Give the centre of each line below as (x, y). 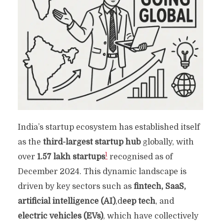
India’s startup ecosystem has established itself (109, 128)
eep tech (139, 202)
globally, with (167, 142)
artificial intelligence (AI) (66, 202)
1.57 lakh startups (71, 157)
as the (30, 142)
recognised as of (140, 157)
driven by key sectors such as (75, 187)
